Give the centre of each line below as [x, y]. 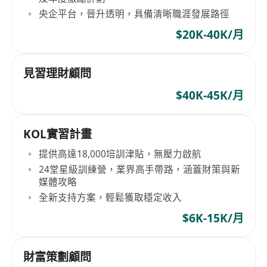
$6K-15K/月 [213, 218]
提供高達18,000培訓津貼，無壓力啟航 [120, 153]
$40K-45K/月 [209, 95]
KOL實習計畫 [58, 134]
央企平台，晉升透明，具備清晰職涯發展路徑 [134, 13]
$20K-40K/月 [209, 34]
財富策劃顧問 [58, 257]
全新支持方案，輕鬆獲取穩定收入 [111, 197]
